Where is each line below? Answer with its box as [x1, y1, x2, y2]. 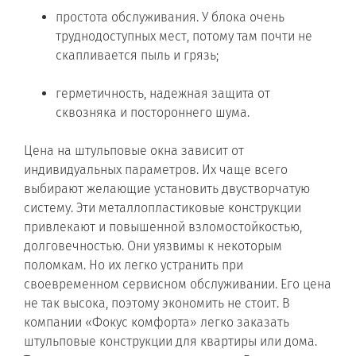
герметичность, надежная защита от [56, 85, 270, 101]
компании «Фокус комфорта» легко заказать [24, 314, 289, 330]
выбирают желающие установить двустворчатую [24, 180, 310, 196]
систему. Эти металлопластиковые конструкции [24, 199, 301, 215]
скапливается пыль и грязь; [56, 47, 219, 63]
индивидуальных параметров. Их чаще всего [24, 161, 288, 177]
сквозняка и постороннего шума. [56, 104, 250, 120]
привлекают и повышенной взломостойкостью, [24, 219, 302, 234]
